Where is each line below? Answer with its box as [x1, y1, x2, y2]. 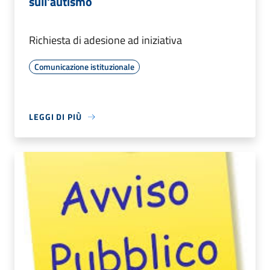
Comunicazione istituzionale [34, 60, 134, 74]
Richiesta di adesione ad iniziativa [29, 32, 182, 49]
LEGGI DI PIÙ [29, 110, 82, 124]
